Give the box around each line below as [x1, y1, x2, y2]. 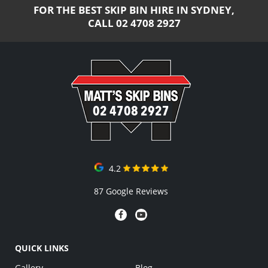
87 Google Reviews [94, 185, 169, 197]
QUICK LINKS [15, 242, 69, 254]
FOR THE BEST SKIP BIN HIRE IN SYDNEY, [33, 3, 234, 17]
